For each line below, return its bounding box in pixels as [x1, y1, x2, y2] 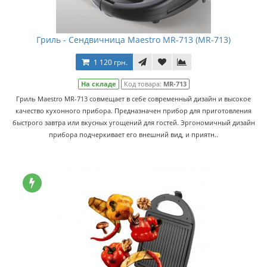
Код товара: [123, 79, 163, 88]
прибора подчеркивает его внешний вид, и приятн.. [49, 130, 218, 139]
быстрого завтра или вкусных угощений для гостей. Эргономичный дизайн [12, 118, 255, 127]
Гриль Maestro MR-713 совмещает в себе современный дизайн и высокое [16, 94, 251, 103]
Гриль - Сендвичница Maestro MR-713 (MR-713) [36, 34, 231, 45]
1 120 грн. [94, 57, 128, 67]
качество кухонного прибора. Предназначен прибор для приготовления [15, 106, 252, 115]
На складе [80, 79, 116, 88]
